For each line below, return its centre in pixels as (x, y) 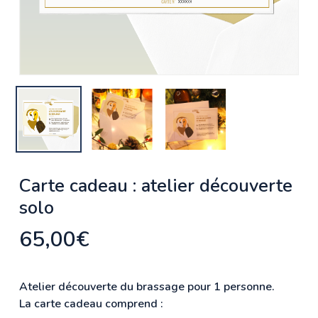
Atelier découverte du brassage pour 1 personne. (147, 286)
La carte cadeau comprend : (91, 303)
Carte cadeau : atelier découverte (155, 185)
